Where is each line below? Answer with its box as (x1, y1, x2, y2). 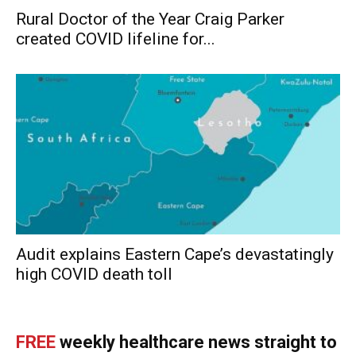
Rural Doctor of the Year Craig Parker (16, 10, 284, 29)
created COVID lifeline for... (16, 29, 215, 49)
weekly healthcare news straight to (56, 331, 337, 352)
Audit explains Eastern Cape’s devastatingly (16, 244, 334, 264)
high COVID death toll (16, 264, 172, 284)
